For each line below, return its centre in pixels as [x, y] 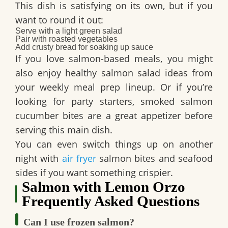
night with [39, 158]
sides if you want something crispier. [94, 172]
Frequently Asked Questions [111, 201]
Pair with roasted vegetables [66, 39]
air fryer [79, 158]
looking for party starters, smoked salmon [114, 101]
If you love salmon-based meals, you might [114, 58]
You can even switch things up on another [114, 144]
